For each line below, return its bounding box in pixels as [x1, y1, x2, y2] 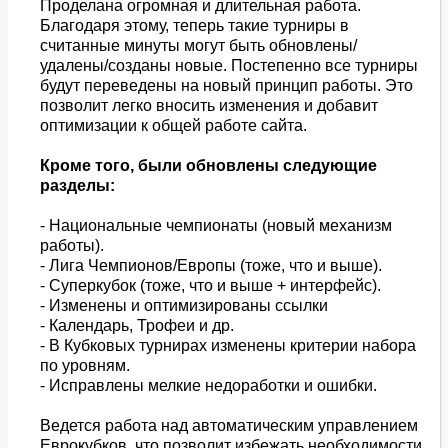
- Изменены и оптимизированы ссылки [40, 296, 328, 314]
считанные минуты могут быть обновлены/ [40, 36, 357, 54]
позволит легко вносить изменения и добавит [40, 96, 378, 114]
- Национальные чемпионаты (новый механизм [40, 216, 392, 234]
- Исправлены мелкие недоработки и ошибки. [40, 376, 377, 394]
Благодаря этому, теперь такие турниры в [40, 16, 349, 34]
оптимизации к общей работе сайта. [40, 116, 307, 134]
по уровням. [40, 356, 130, 374]
